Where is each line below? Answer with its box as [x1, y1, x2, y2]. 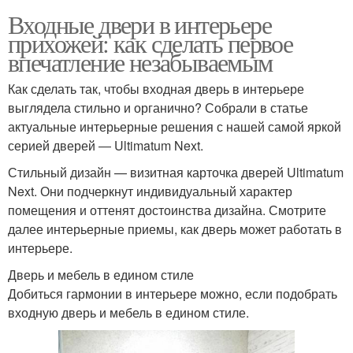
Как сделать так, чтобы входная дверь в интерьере [8, 79, 304, 98]
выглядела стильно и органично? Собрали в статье [8, 98, 308, 117]
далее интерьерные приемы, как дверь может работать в [8, 219, 342, 238]
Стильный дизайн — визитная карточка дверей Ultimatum [8, 162, 344, 181]
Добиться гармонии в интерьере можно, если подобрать [8, 284, 337, 303]
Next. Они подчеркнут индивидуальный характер [8, 181, 292, 200]
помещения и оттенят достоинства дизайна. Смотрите [8, 200, 326, 219]
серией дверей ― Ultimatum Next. [8, 136, 203, 154]
